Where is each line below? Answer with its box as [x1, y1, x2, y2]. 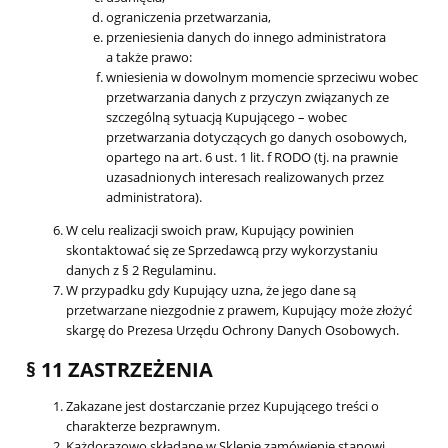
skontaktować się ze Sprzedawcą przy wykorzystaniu [66, 240, 378, 259]
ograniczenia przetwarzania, [106, 7, 271, 26]
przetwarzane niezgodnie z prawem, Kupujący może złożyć [66, 300, 412, 319]
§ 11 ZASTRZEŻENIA [26, 355, 213, 383]
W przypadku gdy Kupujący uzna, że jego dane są [66, 280, 356, 299]
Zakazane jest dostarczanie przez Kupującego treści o [66, 397, 379, 416]
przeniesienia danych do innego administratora [106, 27, 386, 46]
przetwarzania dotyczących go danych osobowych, [106, 127, 407, 146]
